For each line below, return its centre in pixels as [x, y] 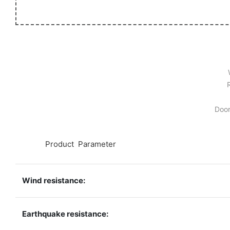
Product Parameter [80, 144]
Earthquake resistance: [65, 214]
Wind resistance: [54, 180]
